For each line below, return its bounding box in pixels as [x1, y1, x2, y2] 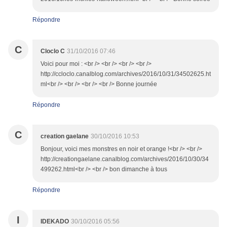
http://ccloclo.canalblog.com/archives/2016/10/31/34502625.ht [41, 70, 211, 78]
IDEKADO [41, 218, 69, 225]
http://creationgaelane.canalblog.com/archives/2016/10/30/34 [41, 156, 209, 163]
